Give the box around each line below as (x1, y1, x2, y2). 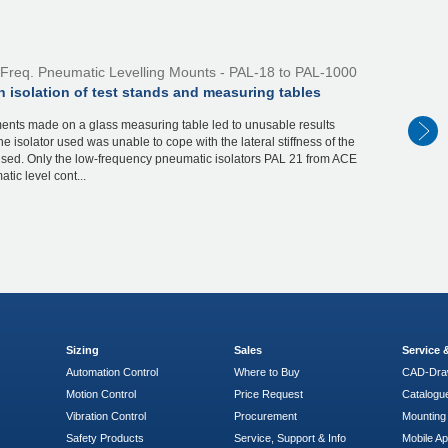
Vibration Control (66, 410, 147, 423)
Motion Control (66, 388, 137, 401)
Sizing (66, 344, 100, 357)
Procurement (234, 410, 298, 423)
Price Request (234, 388, 304, 401)
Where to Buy (234, 366, 301, 379)
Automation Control (66, 366, 159, 379)
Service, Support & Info (234, 432, 347, 445)
